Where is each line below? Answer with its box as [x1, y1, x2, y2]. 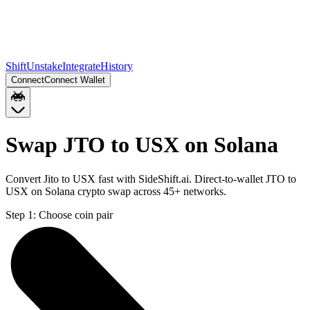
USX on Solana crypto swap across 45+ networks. [6, 185, 226, 197]
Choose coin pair [39, 208, 113, 221]
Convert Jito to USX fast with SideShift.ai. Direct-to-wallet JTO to [6, 172, 296, 185]
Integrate [62, 60, 100, 72]
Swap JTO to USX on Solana [6, 132, 278, 158]
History [100, 60, 133, 72]
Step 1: [6, 208, 36, 221]
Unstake [26, 60, 62, 72]
